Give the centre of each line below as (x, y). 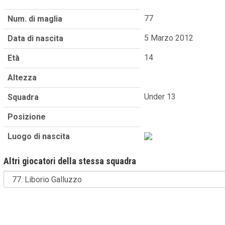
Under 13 (160, 96)
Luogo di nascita (39, 136)
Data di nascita (36, 38)
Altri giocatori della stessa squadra (70, 161)
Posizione (27, 117)
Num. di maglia (35, 19)
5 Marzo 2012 (169, 38)
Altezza (22, 77)
